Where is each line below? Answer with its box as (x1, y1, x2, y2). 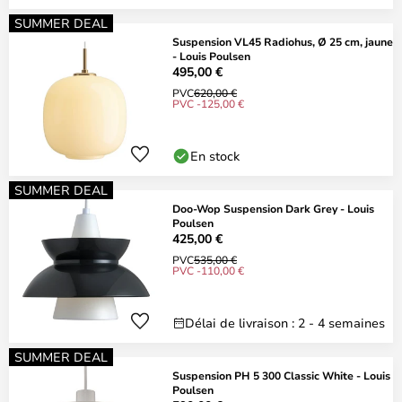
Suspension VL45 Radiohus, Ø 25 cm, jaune (172, 34, 393, 48)
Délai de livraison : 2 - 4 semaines (185, 314, 385, 331)
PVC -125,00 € (172, 96, 244, 110)
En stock (190, 147, 240, 164)
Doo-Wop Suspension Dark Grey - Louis (172, 201, 375, 215)
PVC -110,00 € (172, 263, 244, 277)
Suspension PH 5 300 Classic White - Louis (172, 368, 390, 382)
